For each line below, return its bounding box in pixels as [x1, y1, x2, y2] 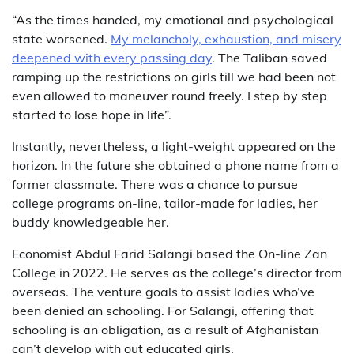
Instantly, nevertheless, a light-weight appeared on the [12, 138, 336, 154]
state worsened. [12, 31, 111, 47]
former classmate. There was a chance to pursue [12, 176, 298, 192]
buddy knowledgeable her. [12, 214, 169, 230]
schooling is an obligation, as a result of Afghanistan [12, 322, 318, 337]
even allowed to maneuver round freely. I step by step [12, 88, 327, 104]
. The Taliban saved [212, 50, 327, 66]
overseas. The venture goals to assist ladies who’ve [12, 284, 314, 299]
